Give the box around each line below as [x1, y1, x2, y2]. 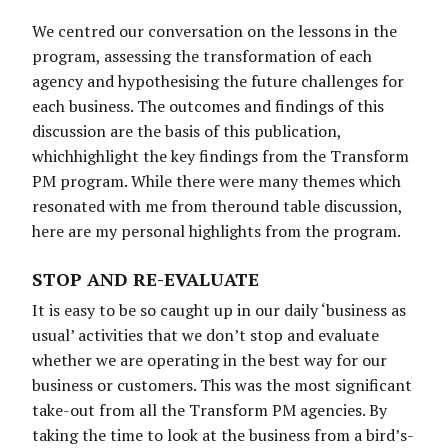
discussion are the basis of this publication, [32, 120, 341, 143]
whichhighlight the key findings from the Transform [32, 145, 409, 168]
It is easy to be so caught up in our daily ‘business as [32, 299, 406, 322]
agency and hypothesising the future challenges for [32, 70, 404, 93]
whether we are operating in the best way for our [32, 349, 387, 372]
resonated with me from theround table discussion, [32, 195, 402, 218]
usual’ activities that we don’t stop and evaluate [32, 324, 379, 347]
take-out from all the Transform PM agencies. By [32, 399, 387, 422]
